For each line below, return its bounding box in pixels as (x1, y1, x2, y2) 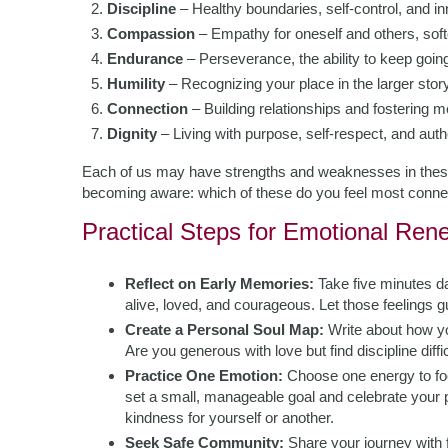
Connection (107, 100, 188, 117)
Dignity (107, 125, 157, 142)
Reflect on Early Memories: (125, 275, 314, 292)
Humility (107, 75, 165, 92)
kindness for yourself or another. (125, 409, 334, 426)
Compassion (107, 25, 195, 42)
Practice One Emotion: (125, 367, 283, 384)
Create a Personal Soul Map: (125, 321, 324, 338)
